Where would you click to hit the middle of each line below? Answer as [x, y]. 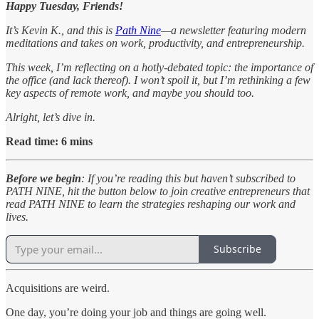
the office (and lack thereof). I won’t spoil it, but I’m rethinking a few [158, 80]
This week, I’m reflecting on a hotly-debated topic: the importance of [159, 67]
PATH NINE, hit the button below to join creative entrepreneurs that [158, 191]
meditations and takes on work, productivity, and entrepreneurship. [155, 43]
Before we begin [43, 178]
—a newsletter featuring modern [234, 30]
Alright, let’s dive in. [51, 117]
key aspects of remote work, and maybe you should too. [130, 93]
